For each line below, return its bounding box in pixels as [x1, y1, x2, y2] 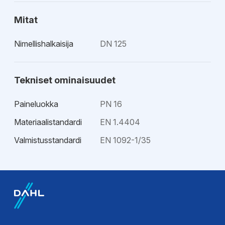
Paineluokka [14, 99, 58, 109]
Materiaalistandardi [14, 117, 82, 127]
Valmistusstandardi [14, 135, 81, 145]
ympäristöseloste [14, 195, 76, 205]
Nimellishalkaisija [14, 39, 73, 49]
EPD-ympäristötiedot [14, 159, 108, 169]
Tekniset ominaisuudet [14, 75, 116, 85]
